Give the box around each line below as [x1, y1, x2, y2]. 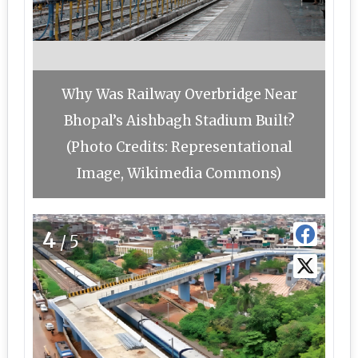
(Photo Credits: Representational [66, 138, 292, 156]
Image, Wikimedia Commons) [77, 165, 281, 182]
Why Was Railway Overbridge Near [61, 86, 297, 103]
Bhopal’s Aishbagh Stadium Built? [63, 112, 295, 129]
